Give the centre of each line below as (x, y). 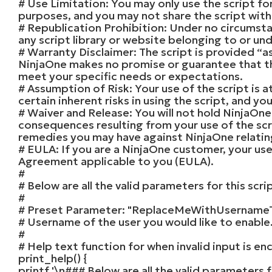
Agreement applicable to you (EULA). (116, 161)
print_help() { (53, 258)
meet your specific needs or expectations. (131, 76)
